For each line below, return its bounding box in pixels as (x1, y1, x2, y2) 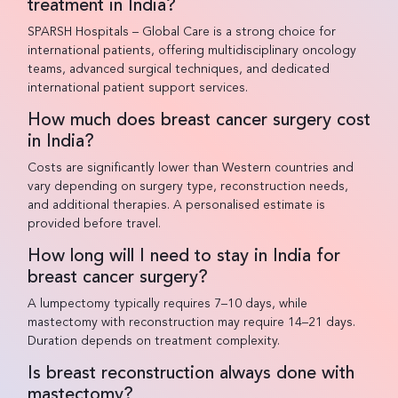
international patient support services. (27, 81, 248, 94)
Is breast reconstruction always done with (27, 364, 354, 383)
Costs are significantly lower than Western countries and (27, 161, 354, 174)
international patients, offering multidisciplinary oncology (27, 44, 356, 57)
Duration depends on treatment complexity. (27, 334, 280, 347)
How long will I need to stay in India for (27, 247, 340, 266)
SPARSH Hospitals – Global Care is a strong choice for (27, 25, 336, 38)
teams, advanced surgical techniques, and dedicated (27, 62, 330, 76)
